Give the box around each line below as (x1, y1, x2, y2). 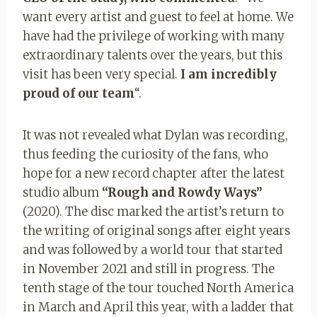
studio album (23, 184, 102, 200)
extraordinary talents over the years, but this (23, 47, 282, 63)
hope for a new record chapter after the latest (23, 165, 284, 181)
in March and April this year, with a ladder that (23, 299, 294, 315)
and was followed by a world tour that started (23, 241, 282, 258)
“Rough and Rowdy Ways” (102, 184, 263, 200)
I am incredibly (180, 66, 277, 82)
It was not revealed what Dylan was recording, (23, 127, 288, 143)
